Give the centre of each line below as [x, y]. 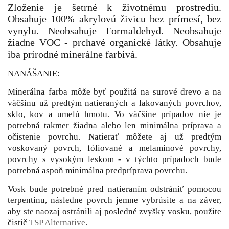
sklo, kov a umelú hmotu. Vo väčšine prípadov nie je [114, 114]
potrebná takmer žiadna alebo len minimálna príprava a [114, 125]
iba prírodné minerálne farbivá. [73, 54]
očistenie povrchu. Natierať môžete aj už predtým [114, 136]
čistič [18, 222]
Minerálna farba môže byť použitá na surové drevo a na [114, 91]
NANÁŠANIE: [34, 73]
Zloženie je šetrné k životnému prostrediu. [114, 7]
